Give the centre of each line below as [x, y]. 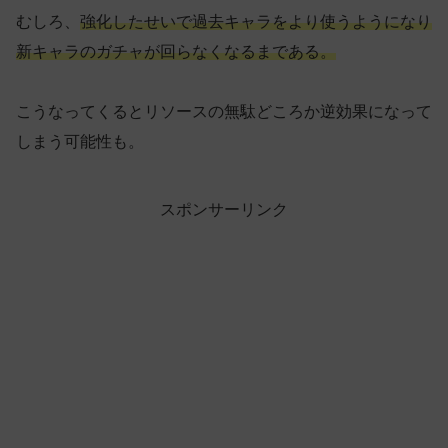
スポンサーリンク [224, 210]
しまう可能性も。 [80, 142]
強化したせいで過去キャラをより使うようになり [256, 22]
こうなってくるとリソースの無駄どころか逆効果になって [224, 112]
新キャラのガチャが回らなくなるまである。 [176, 52]
